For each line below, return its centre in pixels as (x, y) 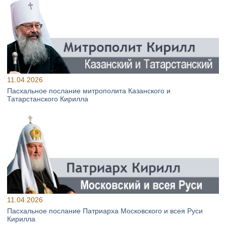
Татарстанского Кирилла (48, 99)
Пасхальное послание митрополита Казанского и (89, 91)
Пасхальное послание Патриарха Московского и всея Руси (105, 211)
